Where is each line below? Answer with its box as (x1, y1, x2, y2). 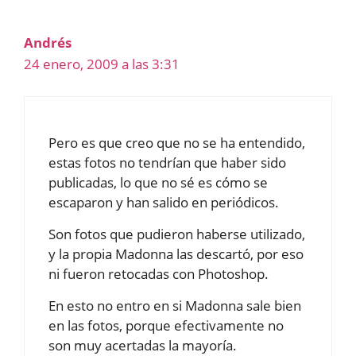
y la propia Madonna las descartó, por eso (48, 245, 304, 264)
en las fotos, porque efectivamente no (48, 316, 284, 335)
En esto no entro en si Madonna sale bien (48, 296, 301, 315)
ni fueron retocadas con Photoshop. (48, 265, 269, 284)
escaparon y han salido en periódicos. (48, 193, 279, 212)
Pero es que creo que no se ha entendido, (48, 133, 305, 153)
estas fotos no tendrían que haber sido (48, 153, 286, 172)
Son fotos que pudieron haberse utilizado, (48, 225, 305, 244)
